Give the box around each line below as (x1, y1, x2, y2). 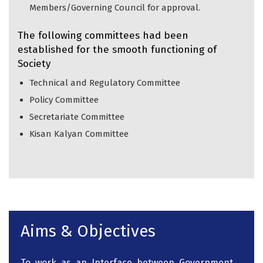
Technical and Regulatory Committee (29, 77, 180, 88)
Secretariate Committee (29, 111, 124, 122)
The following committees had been (18, 29, 188, 42)
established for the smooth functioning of (18, 43, 217, 56)
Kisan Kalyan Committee (29, 128, 129, 139)
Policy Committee (29, 94, 99, 105)
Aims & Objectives (21, 221, 156, 241)
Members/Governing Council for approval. (29, 2, 200, 13)
